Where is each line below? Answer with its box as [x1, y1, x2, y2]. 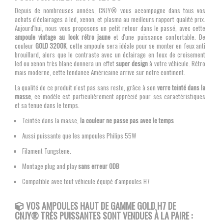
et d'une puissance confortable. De [110, 32, 205, 42]
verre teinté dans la [157, 82, 205, 93]
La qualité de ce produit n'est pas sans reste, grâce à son [15, 82, 157, 93]
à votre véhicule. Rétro [148, 58, 206, 69]
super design [114, 58, 148, 69]
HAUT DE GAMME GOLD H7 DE [80, 199, 176, 213]
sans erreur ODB [78, 161, 119, 171]
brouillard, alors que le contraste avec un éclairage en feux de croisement [15, 50, 205, 60]
